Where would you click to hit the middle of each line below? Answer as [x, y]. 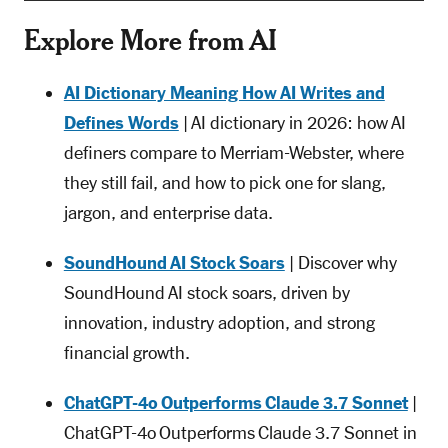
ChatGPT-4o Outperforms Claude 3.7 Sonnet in [240, 433]
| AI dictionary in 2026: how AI [292, 123]
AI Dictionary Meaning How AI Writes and [224, 93]
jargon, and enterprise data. [168, 213]
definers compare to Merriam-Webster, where [233, 153]
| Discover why [340, 263]
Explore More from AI [150, 40]
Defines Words [121, 123]
